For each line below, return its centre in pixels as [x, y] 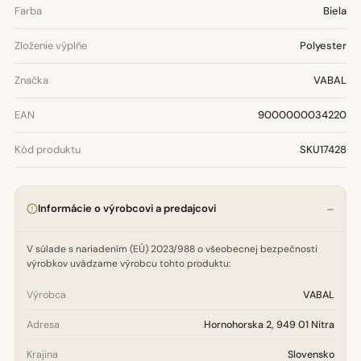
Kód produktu [48, 149]
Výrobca [46, 295]
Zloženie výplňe [51, 46]
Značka [31, 80]
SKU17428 [323, 149]
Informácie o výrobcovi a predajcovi [127, 208]
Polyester [323, 46]
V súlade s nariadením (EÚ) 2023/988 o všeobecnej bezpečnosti [172, 249]
